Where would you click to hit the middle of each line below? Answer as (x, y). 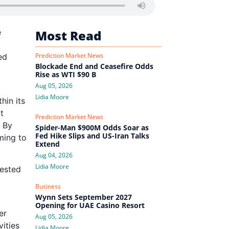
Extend (47, 144)
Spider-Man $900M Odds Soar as (92, 127)
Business (48, 186)
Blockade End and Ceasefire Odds (94, 66)
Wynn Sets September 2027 (83, 197)
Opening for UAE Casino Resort (90, 205)
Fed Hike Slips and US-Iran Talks (92, 135)
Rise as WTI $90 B (65, 74)
